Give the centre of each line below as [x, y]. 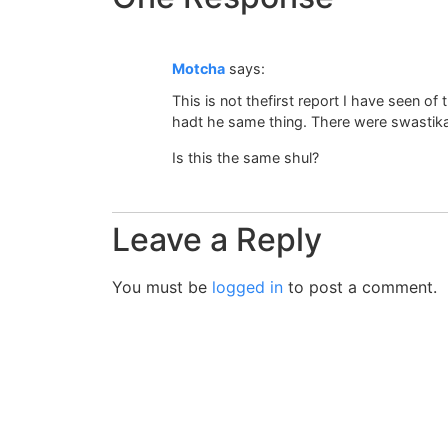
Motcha [198, 68]
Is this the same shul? [245, 157]
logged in [247, 286]
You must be [162, 286]
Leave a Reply [217, 239]
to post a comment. [360, 286]
